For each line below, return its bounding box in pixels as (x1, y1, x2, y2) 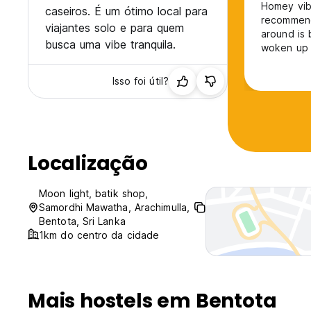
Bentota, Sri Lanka (39, 215, 126, 228)
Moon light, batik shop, (39, 187, 149, 200)
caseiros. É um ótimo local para (45, 4, 208, 19)
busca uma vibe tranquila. (45, 37, 176, 52)
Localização (28, 150, 148, 178)
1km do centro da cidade (39, 229, 160, 242)
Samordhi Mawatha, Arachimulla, (39, 201, 190, 214)
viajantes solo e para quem (45, 21, 184, 35)
